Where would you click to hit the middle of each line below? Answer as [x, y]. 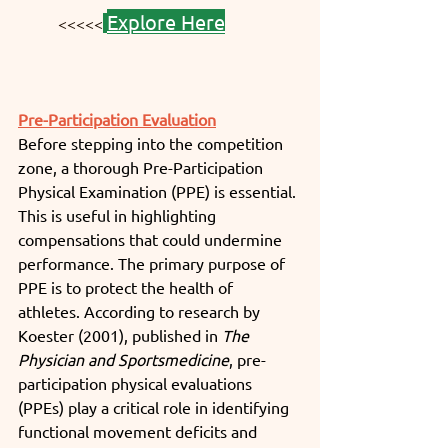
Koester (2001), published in [120, 334]
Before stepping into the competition [152, 142]
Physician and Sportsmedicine [123, 358]
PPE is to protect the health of [127, 286]
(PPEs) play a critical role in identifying [155, 406]
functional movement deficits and [139, 430]
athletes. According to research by [141, 310]
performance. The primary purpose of [153, 262]
